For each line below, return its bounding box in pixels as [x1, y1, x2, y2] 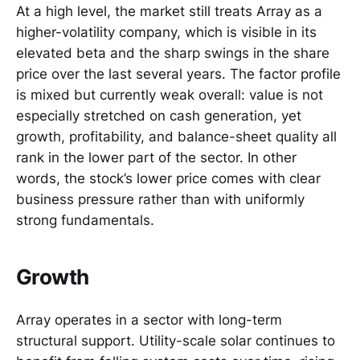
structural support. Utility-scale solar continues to [16, 333, 335, 350]
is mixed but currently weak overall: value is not [16, 86, 323, 103]
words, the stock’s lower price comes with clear [16, 170, 321, 186]
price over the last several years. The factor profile [16, 65, 341, 82]
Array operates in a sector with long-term [16, 312, 282, 329]
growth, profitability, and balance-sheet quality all [16, 128, 337, 145]
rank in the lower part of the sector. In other [16, 149, 297, 166]
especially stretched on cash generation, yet [16, 107, 301, 124]
